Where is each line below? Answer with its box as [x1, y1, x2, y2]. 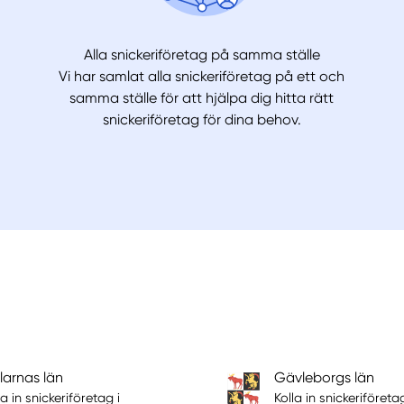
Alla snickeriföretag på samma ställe [83, 46, 320, 64]
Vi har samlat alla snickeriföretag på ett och [59, 68, 345, 86]
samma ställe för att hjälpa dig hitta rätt [69, 89, 335, 107]
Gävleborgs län [274, 369, 375, 387]
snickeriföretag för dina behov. [102, 111, 301, 129]
